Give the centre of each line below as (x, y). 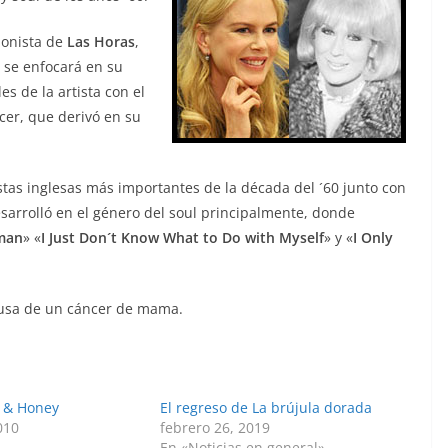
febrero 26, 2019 (215, 427)
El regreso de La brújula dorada (266, 407)
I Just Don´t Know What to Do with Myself (182, 237)
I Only (373, 237)
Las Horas (101, 41)
